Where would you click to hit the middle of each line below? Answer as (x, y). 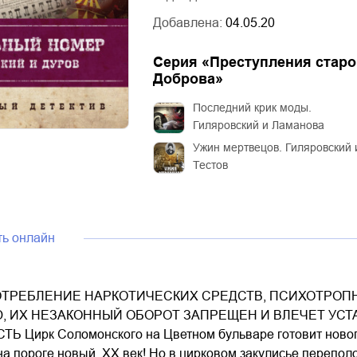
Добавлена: (189, 23)
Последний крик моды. (252, 108)
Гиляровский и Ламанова (259, 125)
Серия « (181, 62)
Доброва (184, 79)
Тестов (210, 165)
